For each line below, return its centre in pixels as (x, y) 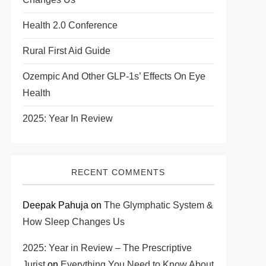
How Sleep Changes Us (73, 222)
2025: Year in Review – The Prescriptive (107, 248)
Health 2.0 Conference (70, 25)
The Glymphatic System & (158, 205)
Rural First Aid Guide (66, 51)
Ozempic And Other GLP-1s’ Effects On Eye (114, 76)
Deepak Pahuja (55, 205)
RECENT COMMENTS (118, 172)
